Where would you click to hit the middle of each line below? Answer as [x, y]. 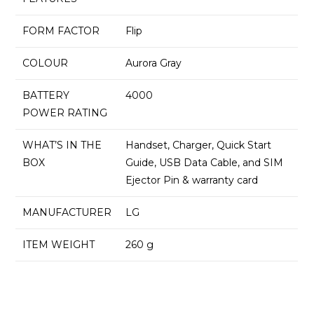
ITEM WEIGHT [59, 245]
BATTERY [46, 96]
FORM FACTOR [61, 31]
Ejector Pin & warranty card [192, 180]
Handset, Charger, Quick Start [199, 145]
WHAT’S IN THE [62, 145]
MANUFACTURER [67, 213]
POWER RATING [65, 113]
